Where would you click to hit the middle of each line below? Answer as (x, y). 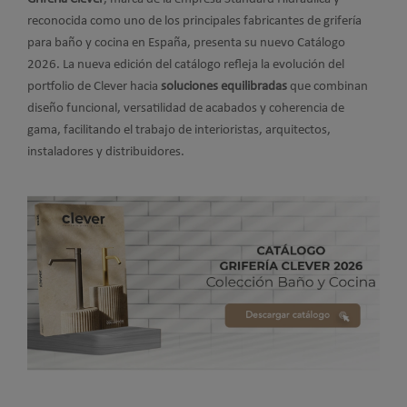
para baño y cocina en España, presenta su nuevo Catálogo (186, 43)
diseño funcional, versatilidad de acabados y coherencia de (186, 108)
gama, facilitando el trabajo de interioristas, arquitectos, (179, 130)
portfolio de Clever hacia (94, 86)
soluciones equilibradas (224, 86)
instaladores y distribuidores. (106, 152)
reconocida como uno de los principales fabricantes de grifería (194, 21)
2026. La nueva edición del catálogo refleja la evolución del (186, 65)
